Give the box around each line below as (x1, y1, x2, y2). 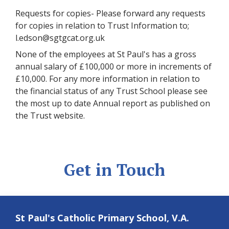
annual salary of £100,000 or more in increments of (15, 61, 212, 73)
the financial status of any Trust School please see (15, 85, 208, 97)
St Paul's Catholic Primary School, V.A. (15, 212, 189, 224)
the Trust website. (15, 110, 89, 122)
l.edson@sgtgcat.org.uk (15, 32, 105, 44)
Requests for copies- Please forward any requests (15, 8, 205, 19)
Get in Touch (64, 159, 165, 181)
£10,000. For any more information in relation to (15, 73, 200, 85)
